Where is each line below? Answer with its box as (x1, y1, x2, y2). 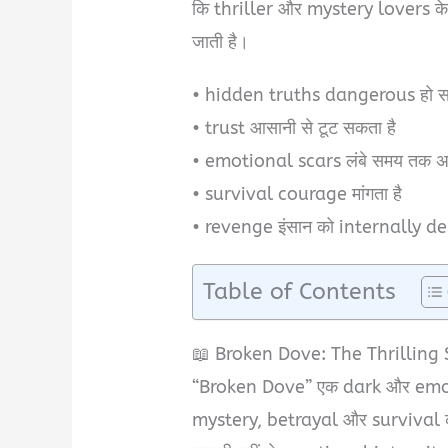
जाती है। (192, 31, 250, 54)
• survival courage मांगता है (192, 182, 403, 205)
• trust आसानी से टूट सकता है (192, 116, 397, 139)
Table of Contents (203, 277, 397, 305)
